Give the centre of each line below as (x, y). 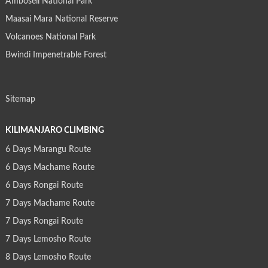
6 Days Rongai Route (44, 186)
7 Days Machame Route (50, 204)
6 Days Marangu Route (48, 150)
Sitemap (20, 100)
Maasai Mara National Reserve (61, 19)
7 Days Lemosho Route (48, 240)
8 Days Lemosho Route (48, 258)
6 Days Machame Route (50, 168)
